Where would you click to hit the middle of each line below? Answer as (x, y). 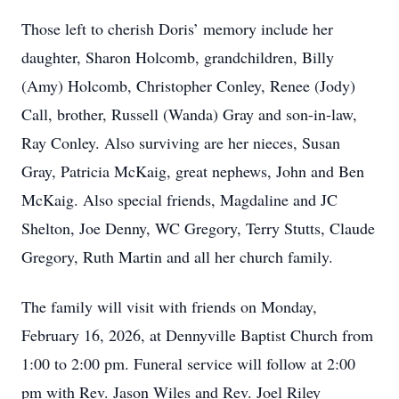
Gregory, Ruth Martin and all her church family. (177, 256)
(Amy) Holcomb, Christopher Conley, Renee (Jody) (188, 85)
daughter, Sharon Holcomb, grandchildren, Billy (178, 57)
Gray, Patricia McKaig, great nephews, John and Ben (193, 171)
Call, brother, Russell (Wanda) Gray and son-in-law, (189, 114)
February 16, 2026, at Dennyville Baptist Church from (197, 335)
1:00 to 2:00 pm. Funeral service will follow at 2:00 (188, 363)
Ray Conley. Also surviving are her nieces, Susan (181, 142)
